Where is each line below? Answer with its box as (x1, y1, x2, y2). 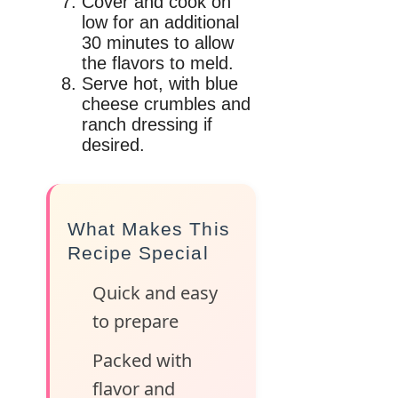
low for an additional (82, 12, 239, 32)
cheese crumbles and (82, 93, 251, 114)
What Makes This (68, 218, 230, 239)
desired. (82, 134, 145, 155)
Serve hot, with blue (82, 73, 238, 93)
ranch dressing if (82, 114, 212, 134)
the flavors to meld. (82, 52, 234, 73)
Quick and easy (92, 280, 218, 305)
